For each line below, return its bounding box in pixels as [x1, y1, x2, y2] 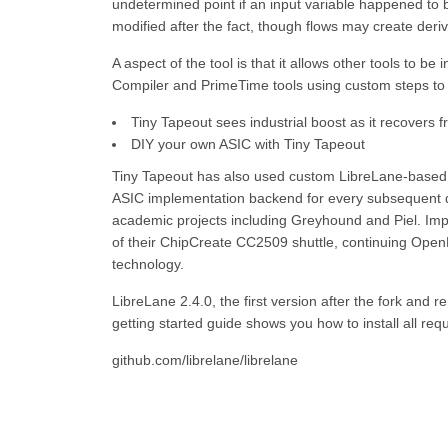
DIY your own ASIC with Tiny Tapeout [131, 136, 365, 152]
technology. [112, 256, 184, 272]
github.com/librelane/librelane [112, 352, 298, 368]
